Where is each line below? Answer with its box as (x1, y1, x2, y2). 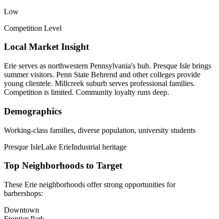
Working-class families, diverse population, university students (4, 126, 196, 134)
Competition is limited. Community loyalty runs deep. (4, 88, 169, 97)
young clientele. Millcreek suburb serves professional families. (4, 79, 195, 88)
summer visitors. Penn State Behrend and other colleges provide (4, 70, 200, 79)
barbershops (4, 189, 41, 197)
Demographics (4, 106, 62, 116)
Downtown (4, 205, 39, 214)
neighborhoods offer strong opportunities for (37, 180, 175, 189)
